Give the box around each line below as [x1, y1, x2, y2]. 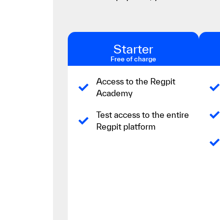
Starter [113, 41, 153, 56]
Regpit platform [96, 121, 156, 131]
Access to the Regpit [96, 76, 175, 86]
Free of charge [110, 55, 156, 63]
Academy [96, 88, 133, 98]
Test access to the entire [96, 110, 189, 119]
